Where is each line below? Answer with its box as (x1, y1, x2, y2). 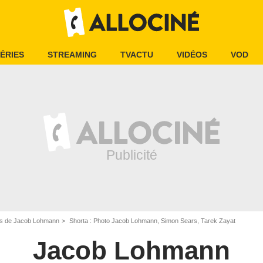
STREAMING (48, 50, 97, 59)
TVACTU (120, 50, 153, 59)
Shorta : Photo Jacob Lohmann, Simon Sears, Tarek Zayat (68, 217, 235, 224)
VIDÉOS (177, 50, 207, 59)
